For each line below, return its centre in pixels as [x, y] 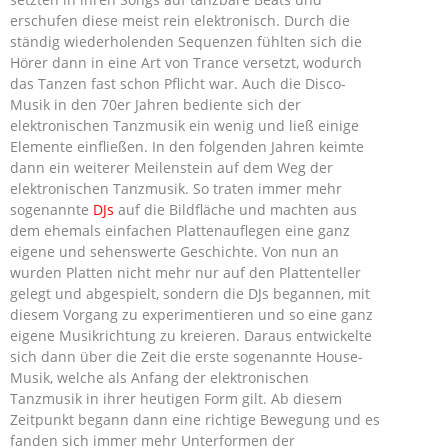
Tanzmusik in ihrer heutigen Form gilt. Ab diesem [176, 398]
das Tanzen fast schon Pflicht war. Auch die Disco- [178, 83]
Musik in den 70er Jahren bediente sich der [155, 104]
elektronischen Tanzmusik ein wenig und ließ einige [184, 125]
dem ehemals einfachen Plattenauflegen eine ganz [180, 230]
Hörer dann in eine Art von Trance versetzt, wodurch [186, 62]
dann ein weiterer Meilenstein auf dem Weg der [171, 167]
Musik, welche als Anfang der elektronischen [159, 377]
